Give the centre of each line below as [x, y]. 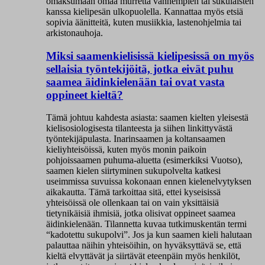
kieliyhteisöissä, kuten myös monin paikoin [126, 150]
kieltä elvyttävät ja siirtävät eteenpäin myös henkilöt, [143, 256]
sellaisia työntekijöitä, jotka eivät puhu [140, 69]
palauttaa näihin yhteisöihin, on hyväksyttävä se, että [144, 245]
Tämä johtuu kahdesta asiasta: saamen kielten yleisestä [147, 118]
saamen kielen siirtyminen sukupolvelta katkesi [133, 171]
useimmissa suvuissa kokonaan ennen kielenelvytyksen [149, 182]
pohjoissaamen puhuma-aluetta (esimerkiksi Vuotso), [144, 160]
